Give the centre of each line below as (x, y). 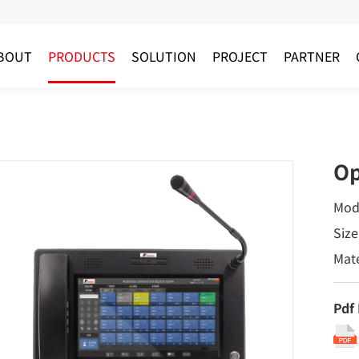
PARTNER (312, 56)
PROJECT (240, 56)
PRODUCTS (82, 56)
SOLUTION (164, 56)
